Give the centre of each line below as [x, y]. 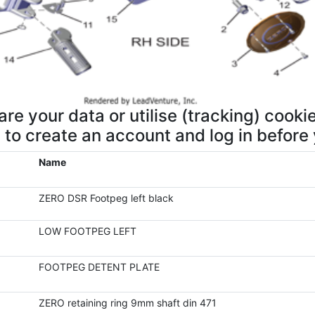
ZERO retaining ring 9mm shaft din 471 [127, 303]
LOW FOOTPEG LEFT [87, 231]
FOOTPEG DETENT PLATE [99, 267]
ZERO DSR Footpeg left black [106, 198]
